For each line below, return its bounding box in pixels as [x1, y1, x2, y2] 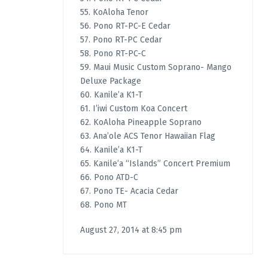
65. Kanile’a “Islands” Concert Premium [80, 159, 230, 169]
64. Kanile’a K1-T [80, 145, 142, 156]
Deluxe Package [80, 76, 141, 87]
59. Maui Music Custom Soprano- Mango [80, 62, 232, 73]
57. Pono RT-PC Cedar [80, 35, 162, 45]
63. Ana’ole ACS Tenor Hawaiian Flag [80, 131, 215, 142]
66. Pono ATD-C [80, 172, 138, 183]
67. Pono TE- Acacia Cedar [80, 186, 178, 197]
